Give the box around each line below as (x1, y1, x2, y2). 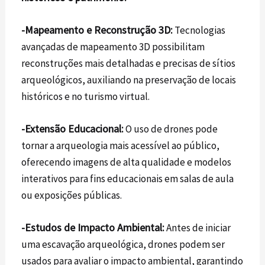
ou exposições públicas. (21, 189, 122, 202)
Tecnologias (173, 23, 226, 37)
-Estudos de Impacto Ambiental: (21, 221, 165, 235)
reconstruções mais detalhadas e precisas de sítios (21, 56, 236, 70)
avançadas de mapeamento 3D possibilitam (21, 40, 205, 53)
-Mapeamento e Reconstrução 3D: (21, 22, 173, 37)
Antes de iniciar (164, 221, 231, 235)
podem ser (177, 238, 225, 251)
